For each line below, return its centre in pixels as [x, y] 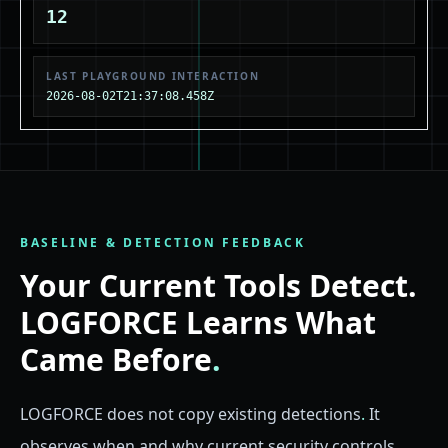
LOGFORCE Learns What [198, 323]
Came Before [116, 360]
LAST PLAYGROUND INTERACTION [153, 76]
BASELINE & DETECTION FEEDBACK [163, 243]
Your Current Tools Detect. [218, 286]
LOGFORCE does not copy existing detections [190, 414]
